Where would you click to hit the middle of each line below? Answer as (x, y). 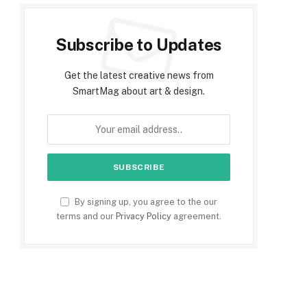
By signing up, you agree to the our (145, 202)
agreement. (196, 217)
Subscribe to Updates (139, 45)
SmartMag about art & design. (139, 91)
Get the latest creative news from (139, 76)
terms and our (86, 217)
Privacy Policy (144, 217)
